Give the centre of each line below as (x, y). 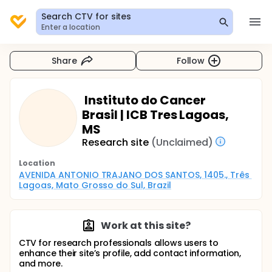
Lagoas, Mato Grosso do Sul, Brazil (95, 185)
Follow (191, 60)
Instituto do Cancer (144, 100)
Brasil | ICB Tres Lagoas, (156, 115)
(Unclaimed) (182, 142)
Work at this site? (146, 226)
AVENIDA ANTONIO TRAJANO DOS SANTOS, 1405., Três (134, 175)
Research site (115, 142)
